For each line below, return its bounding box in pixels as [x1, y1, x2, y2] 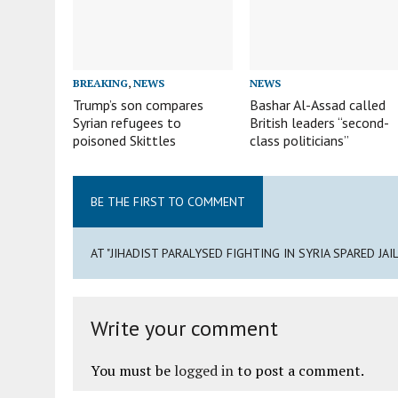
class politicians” [250, 131, 350, 149]
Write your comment [91, 314, 278, 342]
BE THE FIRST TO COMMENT [91, 193, 245, 210]
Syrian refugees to [73, 113, 181, 131]
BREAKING [73, 76, 128, 90]
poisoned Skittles [73, 131, 176, 149]
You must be [91, 360, 174, 380]
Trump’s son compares [73, 95, 203, 114]
